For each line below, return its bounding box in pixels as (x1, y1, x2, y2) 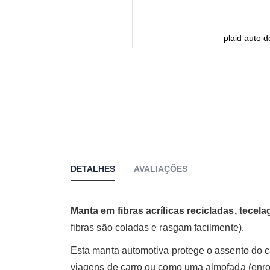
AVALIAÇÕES (134, 163, 187, 174)
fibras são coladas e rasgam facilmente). (71, 222, 244, 233)
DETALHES (71, 163, 115, 174)
